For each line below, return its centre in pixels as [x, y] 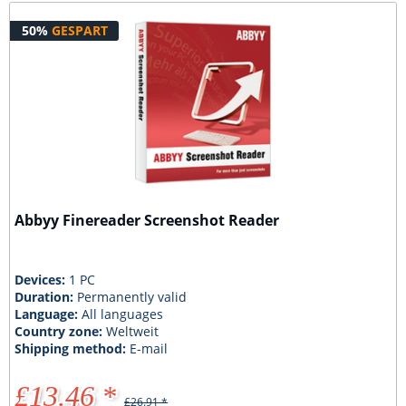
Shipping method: [72, 348]
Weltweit [133, 331]
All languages [123, 314]
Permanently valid [132, 296]
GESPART [79, 30]
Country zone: [61, 331]
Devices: [42, 279]
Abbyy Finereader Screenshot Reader [147, 220]
